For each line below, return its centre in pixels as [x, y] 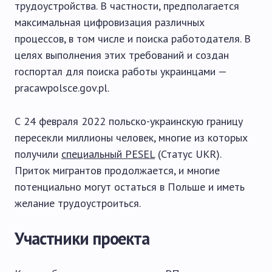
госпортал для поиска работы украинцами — [121, 71]
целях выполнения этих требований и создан [122, 55]
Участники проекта [82, 238]
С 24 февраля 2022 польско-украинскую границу [129, 121]
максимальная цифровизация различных [110, 22]
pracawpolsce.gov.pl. [62, 88]
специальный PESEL [108, 154]
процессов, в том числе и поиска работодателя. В [133, 39]
